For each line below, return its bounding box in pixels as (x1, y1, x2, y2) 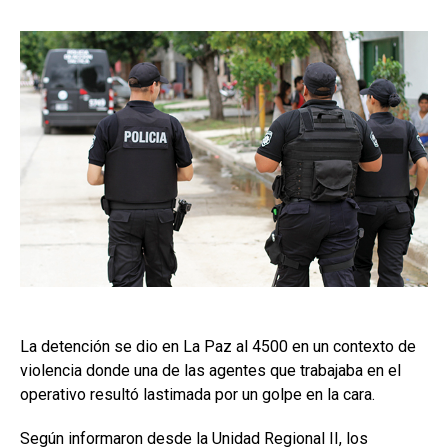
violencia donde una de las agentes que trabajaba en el (20, 360, 401, 380)
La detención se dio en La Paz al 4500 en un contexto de (20, 336, 416, 356)
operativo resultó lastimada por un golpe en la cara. (20, 384, 375, 404)
